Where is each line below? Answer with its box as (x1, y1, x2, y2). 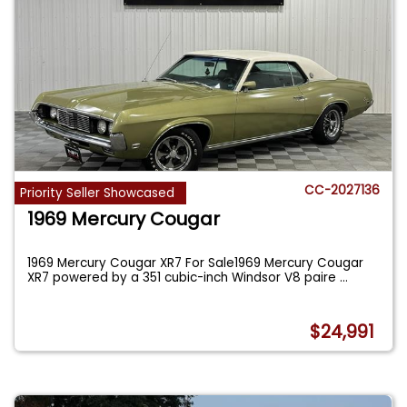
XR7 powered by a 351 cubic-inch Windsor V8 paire (27, 268, 341, 286)
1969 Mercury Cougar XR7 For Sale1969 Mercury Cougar (27, 253, 364, 272)
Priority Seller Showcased (20, 184, 175, 203)
